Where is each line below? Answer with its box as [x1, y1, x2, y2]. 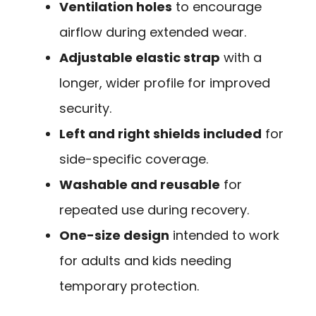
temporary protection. [59, 277, 199, 296]
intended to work [169, 226, 279, 245]
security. [59, 99, 111, 118]
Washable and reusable [59, 176, 220, 194]
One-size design [59, 226, 169, 245]
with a [220, 49, 262, 67]
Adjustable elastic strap [59, 49, 220, 67]
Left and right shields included [59, 125, 262, 143]
